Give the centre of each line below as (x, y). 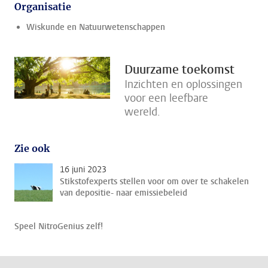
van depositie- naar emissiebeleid (124, 193)
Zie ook (32, 149)
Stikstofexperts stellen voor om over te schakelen (154, 182)
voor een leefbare (166, 98)
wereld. (142, 112)
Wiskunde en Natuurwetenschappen (96, 28)
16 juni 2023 (83, 170)
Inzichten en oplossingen (183, 85)
